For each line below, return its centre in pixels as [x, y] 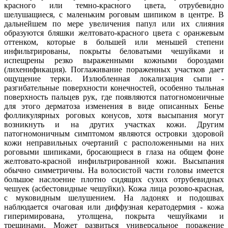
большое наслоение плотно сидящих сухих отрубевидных [114, 180]
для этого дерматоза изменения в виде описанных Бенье [114, 106]
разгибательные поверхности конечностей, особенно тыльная [114, 88]
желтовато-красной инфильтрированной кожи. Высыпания [114, 161]
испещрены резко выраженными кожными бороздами [114, 61]
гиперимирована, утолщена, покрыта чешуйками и [114, 216]
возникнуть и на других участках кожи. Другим [114, 125]
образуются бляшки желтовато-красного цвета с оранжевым [114, 33]
